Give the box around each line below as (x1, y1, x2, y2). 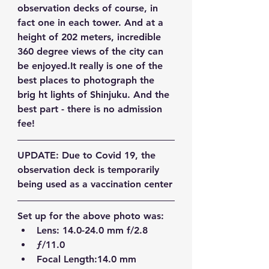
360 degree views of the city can (17, 45, 166, 57)
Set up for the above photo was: (17, 210, 164, 222)
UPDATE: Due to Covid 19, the (17, 149, 159, 161)
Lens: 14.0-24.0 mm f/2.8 (37, 224, 154, 236)
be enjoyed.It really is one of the (17, 59, 166, 71)
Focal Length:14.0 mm (37, 253, 142, 265)
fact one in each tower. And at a (17, 16, 166, 28)
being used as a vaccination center (17, 178, 172, 190)
